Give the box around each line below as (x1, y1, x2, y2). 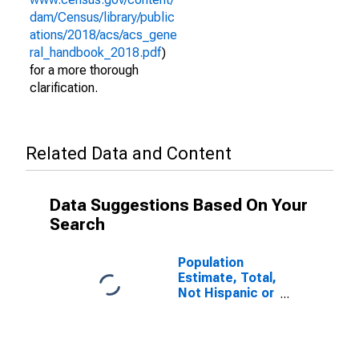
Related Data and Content (26, 143, 232, 163)
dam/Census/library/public (30, 10, 175, 25)
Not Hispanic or (178, 285, 274, 301)
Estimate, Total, (178, 270, 276, 285)
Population (178, 255, 244, 270)
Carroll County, (178, 331, 268, 346)
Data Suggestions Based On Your (50, 196, 308, 215)
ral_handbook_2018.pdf (30, 45, 162, 60)
